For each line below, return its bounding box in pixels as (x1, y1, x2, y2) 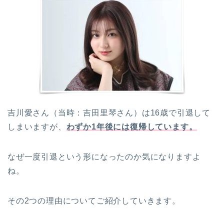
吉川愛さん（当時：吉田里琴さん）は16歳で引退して (7, 108, 210, 117)
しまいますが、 (7, 122, 66, 131)
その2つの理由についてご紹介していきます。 (7, 196, 180, 205)
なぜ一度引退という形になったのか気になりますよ (7, 152, 201, 161)
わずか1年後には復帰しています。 (66, 122, 197, 131)
